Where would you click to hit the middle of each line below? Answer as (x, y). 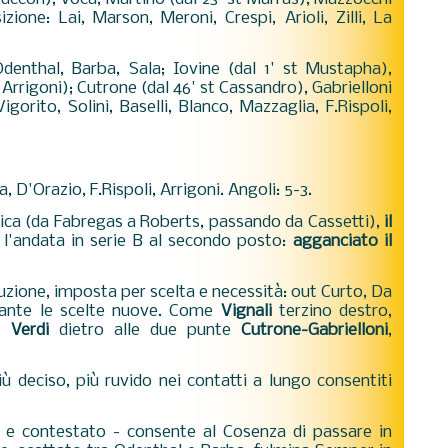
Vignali (246, 311)
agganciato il (342, 241)
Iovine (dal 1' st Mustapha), (282, 69)
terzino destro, (331, 311)
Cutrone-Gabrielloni (314, 330)
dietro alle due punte (144, 330)
